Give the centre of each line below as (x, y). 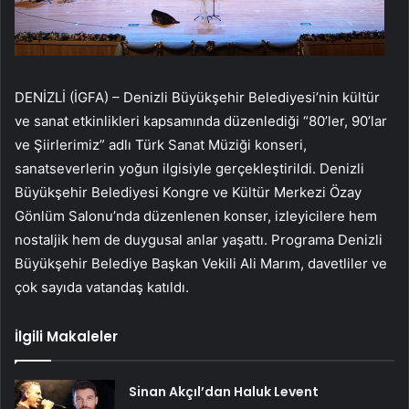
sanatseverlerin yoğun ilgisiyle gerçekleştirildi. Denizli (189, 169)
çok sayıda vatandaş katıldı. (102, 288)
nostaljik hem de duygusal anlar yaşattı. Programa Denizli (199, 240)
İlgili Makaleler (66, 337)
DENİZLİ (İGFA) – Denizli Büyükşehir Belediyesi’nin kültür (197, 98)
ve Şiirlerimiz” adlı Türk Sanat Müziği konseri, (161, 145)
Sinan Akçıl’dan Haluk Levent (224, 392)
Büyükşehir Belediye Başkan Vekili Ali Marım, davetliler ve (201, 264)
